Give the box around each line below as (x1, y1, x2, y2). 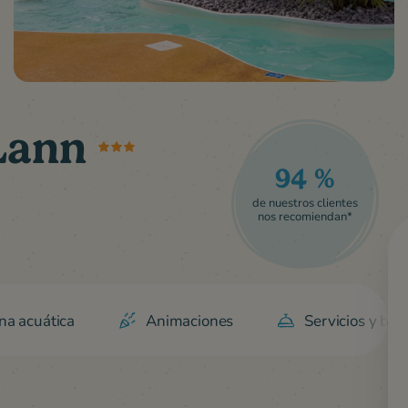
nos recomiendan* (257, 208, 352, 225)
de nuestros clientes (251, 194, 358, 211)
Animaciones (146, 310, 234, 331)
